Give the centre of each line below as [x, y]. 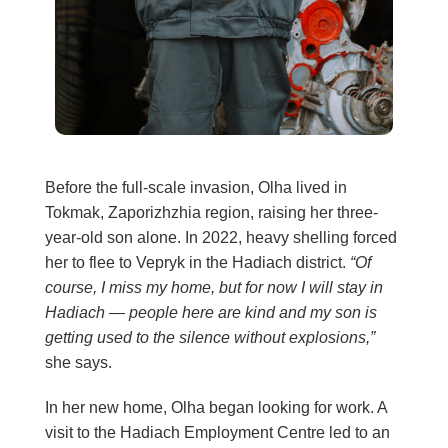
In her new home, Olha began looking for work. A [216, 407]
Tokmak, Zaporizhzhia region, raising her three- [211, 212]
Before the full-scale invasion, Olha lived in [196, 187]
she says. [78, 362]
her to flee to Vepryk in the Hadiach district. [197, 262]
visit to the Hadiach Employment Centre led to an [217, 432]
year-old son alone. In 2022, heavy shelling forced [221, 237]
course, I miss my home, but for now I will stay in [214, 287]
